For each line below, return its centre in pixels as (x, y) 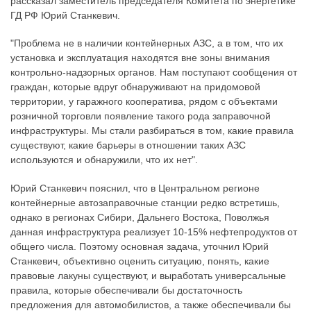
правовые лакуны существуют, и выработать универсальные (148, 275)
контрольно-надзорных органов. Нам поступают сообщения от (154, 73)
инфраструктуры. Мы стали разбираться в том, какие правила (152, 131)
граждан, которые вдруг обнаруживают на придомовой (135, 87)
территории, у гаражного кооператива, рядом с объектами (144, 102)
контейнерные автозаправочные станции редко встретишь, (145, 202)
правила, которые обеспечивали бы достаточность (126, 290)
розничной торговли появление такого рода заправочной (141, 116)
